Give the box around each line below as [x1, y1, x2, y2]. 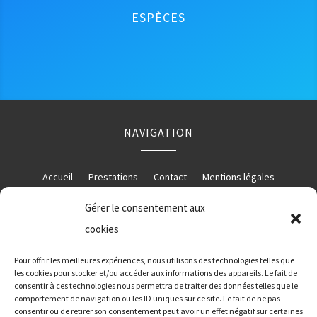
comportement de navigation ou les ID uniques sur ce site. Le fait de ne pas [14, 293, 280, 304]
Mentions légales [202, 170, 275, 183]
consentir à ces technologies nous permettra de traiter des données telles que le [14, 280, 298, 291]
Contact [153, 170, 187, 183]
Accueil [42, 170, 73, 183]
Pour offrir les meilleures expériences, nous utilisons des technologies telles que [14, 255, 294, 265]
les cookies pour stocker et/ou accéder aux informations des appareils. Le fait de [14, 267, 297, 278]
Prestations [88, 170, 138, 183]
